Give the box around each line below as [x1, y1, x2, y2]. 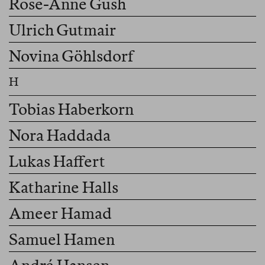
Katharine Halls [9, 178, 118, 197]
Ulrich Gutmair [9, 21, 117, 40]
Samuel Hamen [9, 230, 115, 249]
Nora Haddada [9, 126, 111, 145]
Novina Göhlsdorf [9, 47, 134, 66]
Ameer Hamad [9, 204, 112, 223]
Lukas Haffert [9, 152, 105, 171]
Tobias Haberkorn [9, 100, 134, 119]
